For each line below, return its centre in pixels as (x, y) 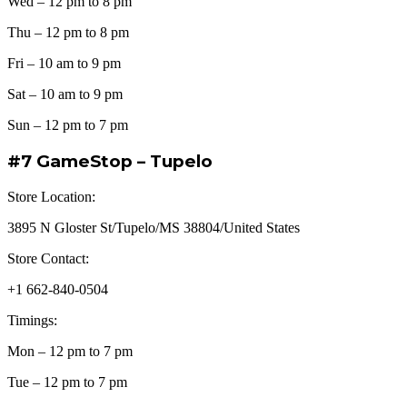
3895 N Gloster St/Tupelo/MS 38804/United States (154, 227)
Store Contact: (48, 258)
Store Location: (51, 196)
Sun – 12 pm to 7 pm (68, 125)
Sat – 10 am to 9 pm (65, 94)
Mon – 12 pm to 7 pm (70, 351)
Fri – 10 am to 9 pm (64, 64)
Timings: (32, 320)
